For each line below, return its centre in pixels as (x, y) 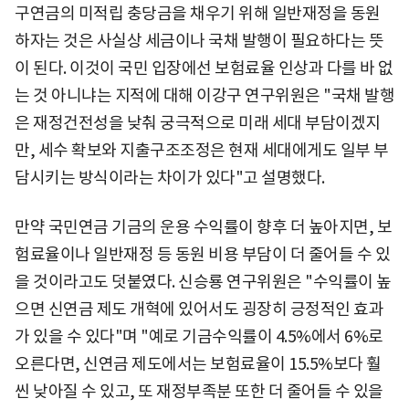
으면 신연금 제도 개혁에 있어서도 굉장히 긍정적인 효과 (199, 309)
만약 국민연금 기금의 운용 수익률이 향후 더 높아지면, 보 (203, 226)
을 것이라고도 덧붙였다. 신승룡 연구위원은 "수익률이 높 (203, 281)
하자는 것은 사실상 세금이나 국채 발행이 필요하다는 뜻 (199, 40)
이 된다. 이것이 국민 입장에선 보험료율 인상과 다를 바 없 (204, 68)
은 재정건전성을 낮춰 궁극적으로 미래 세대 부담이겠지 (198, 122)
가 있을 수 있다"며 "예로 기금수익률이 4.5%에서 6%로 (199, 336)
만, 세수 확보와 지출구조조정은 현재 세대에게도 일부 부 (202, 150)
